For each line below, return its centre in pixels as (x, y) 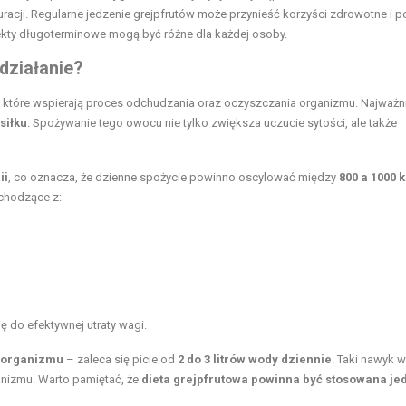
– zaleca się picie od (121, 360)
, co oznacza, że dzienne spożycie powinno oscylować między (174, 178)
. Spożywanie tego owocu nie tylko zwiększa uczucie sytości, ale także (212, 123)
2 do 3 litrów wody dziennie (255, 360)
